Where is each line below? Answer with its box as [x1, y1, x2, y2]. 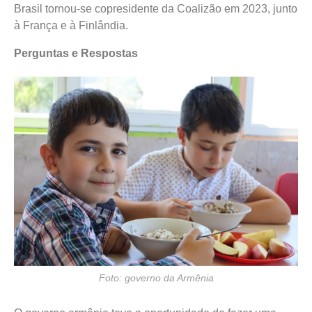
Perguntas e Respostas [14, 47, 138, 60]
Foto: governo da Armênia [98, 273, 214, 284]
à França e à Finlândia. [14, 19, 128, 32]
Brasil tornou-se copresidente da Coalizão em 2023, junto [14, 3, 297, 15]
